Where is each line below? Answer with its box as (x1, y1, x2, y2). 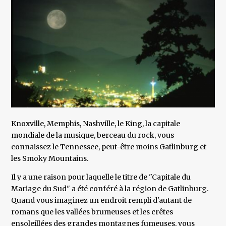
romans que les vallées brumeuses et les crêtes (11, 207, 174, 217)
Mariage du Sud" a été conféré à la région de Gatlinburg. (11, 184, 209, 194)
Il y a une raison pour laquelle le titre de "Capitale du (11, 173, 191, 182)
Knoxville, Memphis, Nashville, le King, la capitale (11, 119, 181, 129)
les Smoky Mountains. (11, 154, 89, 163)
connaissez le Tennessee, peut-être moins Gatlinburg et (11, 142, 207, 152)
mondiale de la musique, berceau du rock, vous (11, 131, 175, 140)
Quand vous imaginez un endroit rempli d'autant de (11, 196, 192, 205)
